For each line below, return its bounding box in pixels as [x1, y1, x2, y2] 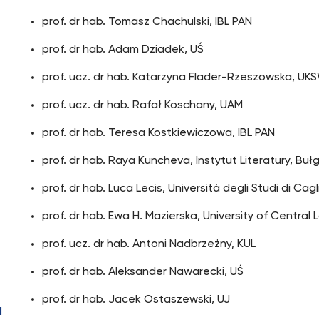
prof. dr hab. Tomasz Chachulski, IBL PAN [42, 16, 253, 28]
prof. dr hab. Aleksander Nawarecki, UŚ [42, 266, 244, 278]
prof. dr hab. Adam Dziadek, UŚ [42, 44, 204, 56]
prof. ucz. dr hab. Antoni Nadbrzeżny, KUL [42, 239, 256, 250]
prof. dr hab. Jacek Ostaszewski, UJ [42, 294, 231, 305]
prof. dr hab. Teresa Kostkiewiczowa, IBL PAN [42, 127, 276, 139]
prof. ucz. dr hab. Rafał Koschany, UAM [42, 100, 244, 111]
